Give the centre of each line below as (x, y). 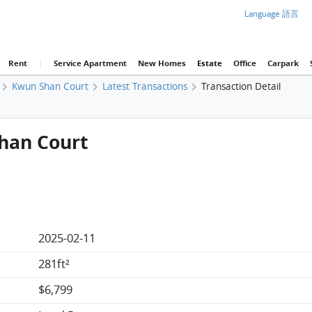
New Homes (162, 63)
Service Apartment (90, 63)
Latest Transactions (145, 86)
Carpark (283, 63)
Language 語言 (272, 14)
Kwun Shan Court (50, 86)
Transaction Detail (241, 86)
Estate (209, 63)
